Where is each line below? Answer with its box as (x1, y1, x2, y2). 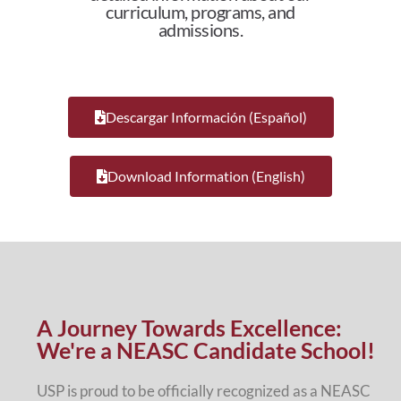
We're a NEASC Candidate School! (37, 336, 375, 363)
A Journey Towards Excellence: (37, 313, 342, 341)
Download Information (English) (107, 166, 305, 184)
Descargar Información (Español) (105, 107, 307, 125)
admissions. (158, 19, 243, 41)
